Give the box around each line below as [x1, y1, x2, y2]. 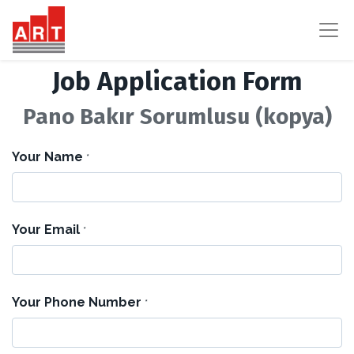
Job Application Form [52, 66, 302, 97]
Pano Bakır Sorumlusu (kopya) [22, 104, 332, 130]
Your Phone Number [12, 295, 141, 310]
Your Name [12, 149, 83, 164]
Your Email [12, 222, 80, 237]
